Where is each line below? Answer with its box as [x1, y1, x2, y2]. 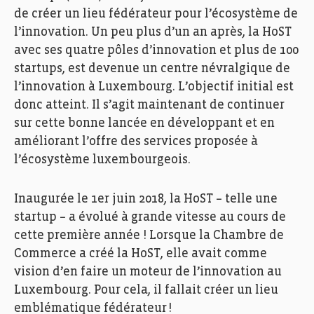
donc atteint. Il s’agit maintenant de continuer [14, 99, 285, 111]
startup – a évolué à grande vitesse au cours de [14, 211, 286, 224]
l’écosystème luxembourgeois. [14, 153, 193, 166]
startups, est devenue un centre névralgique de [14, 62, 290, 75]
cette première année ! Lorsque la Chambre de [14, 229, 284, 242]
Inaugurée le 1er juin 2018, [14, 193, 170, 205]
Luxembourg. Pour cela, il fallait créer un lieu [14, 284, 278, 296]
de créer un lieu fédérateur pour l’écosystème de [14, 8, 298, 20]
